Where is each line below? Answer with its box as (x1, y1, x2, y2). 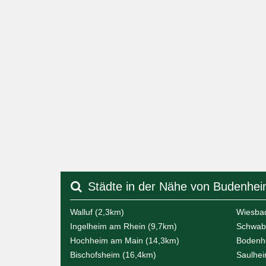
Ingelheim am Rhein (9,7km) (70, 221, 177, 232)
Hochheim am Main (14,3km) (70, 236, 179, 246)
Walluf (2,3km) (70, 207, 124, 217)
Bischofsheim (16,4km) (70, 250, 156, 260)
